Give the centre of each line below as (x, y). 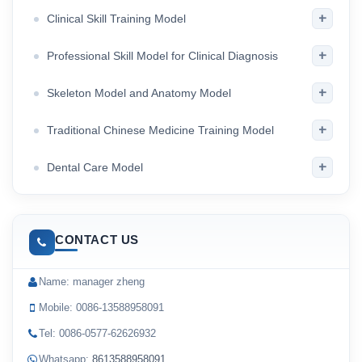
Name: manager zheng (92, 282)
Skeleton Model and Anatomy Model (139, 93)
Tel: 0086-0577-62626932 (97, 333)
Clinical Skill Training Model (116, 19)
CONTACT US (97, 240)
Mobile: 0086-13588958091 (101, 307)
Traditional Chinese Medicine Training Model (160, 130)
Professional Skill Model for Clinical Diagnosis (162, 56)
